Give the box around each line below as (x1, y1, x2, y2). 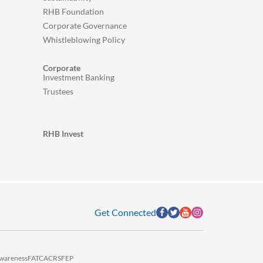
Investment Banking (43, 72, 114, 82)
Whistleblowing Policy (43, 35, 125, 45)
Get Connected (95, 207, 156, 218)
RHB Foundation (43, 6, 104, 16)
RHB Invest (43, 129, 83, 139)
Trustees (43, 86, 73, 96)
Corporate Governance (43, 21, 127, 31)
